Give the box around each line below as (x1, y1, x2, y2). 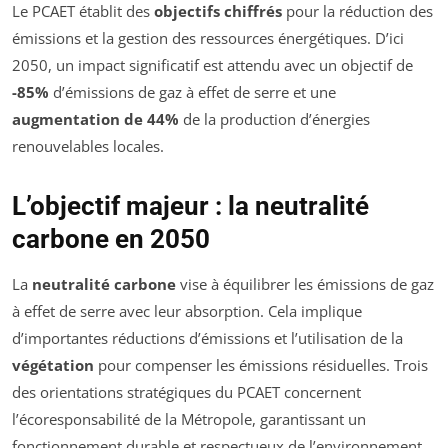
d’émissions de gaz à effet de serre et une (49, 82, 336, 103)
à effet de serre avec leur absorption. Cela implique (12, 301, 362, 322)
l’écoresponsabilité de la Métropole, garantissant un (12, 409, 366, 430)
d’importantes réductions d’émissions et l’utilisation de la (12, 328, 403, 349)
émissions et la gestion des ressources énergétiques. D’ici (12, 28, 404, 49)
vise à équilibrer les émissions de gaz (176, 274, 434, 295)
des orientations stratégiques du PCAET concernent (12, 382, 361, 403)
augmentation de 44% (12, 109, 179, 130)
